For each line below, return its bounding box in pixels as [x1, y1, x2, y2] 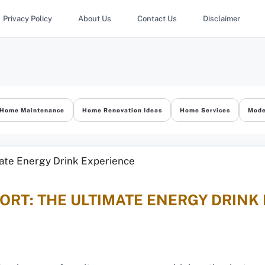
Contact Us [137, 14, 177, 23]
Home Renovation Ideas [82, 106, 162, 114]
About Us [78, 14, 111, 23]
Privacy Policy [3, 14, 52, 23]
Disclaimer [203, 14, 240, 23]
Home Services [180, 106, 230, 114]
